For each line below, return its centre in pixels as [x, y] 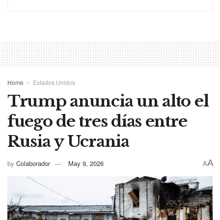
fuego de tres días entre [97, 122]
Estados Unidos [54, 82]
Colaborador [33, 163]
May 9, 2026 [86, 163]
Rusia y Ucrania [68, 142]
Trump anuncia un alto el [108, 101]
